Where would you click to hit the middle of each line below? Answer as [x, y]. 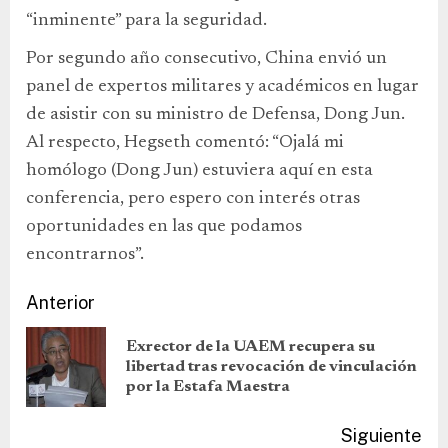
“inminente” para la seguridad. [146, 20]
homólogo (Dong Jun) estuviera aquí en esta [199, 170]
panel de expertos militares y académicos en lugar [222, 86]
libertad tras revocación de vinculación [271, 366]
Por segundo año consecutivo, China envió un [206, 58]
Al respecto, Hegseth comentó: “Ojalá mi [185, 142]
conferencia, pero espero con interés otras [193, 198]
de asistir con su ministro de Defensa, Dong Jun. [215, 114]
